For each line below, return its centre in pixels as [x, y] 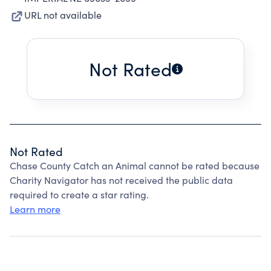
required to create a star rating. [79, 194]
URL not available [63, 15]
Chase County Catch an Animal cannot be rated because [135, 165]
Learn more [35, 209]
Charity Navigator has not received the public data [121, 180]
